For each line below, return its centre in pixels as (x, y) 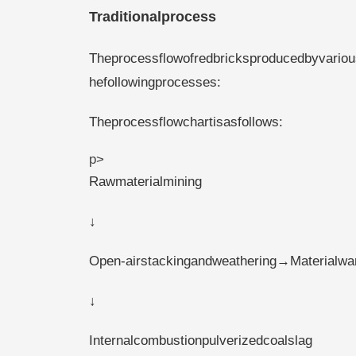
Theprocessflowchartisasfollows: (186, 122)
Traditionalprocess (153, 17)
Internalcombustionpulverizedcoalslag (201, 340)
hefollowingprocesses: (155, 82)
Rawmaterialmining (145, 181)
